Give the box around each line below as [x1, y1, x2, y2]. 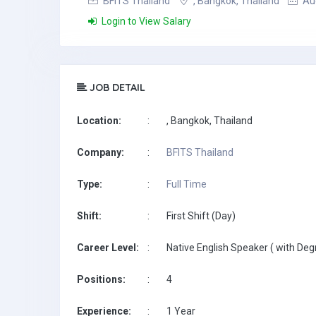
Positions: [77, 274, 126, 285]
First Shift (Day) [166, 210, 236, 221]
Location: [77, 115, 121, 126]
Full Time [166, 178, 207, 190]
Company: [77, 147, 124, 158]
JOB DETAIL [87, 81, 145, 94]
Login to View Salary [99, 16, 191, 27]
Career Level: [77, 242, 139, 253]
